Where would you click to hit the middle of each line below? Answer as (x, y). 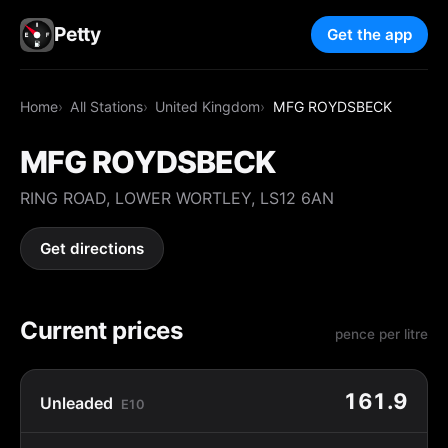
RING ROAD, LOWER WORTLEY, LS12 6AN (177, 197)
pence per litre (381, 333)
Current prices (101, 330)
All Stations (107, 106)
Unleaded (77, 402)
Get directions (92, 249)
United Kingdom (208, 106)
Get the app (369, 35)
